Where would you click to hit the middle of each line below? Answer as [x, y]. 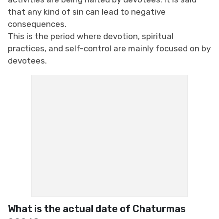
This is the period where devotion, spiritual [91, 36]
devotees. [27, 60]
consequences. [37, 24]
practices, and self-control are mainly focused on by [109, 48]
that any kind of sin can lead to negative [87, 11]
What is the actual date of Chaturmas [97, 208]
